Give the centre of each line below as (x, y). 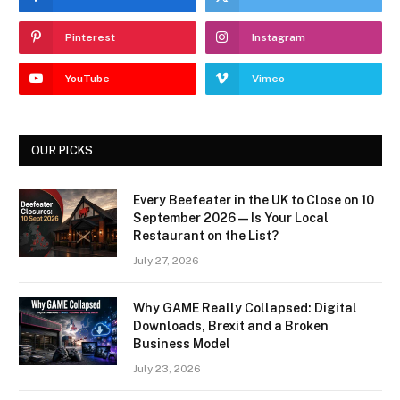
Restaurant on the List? (206, 236)
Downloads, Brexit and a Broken (231, 326)
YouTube (87, 79)
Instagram (278, 38)
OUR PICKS (62, 151)
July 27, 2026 (166, 261)
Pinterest (90, 38)
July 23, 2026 (167, 369)
